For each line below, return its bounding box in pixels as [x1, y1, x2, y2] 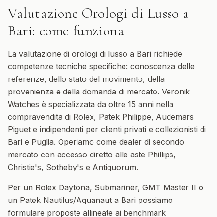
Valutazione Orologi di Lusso [8, 4, 179, 22]
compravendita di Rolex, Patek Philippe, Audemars [8, 112, 194, 122]
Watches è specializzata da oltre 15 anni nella [8, 99, 173, 109]
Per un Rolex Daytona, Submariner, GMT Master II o [8, 183, 203, 192]
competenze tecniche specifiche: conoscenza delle [8, 62, 195, 71]
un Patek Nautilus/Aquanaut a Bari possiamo [8, 195, 173, 205]
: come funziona [32, 22, 124, 40]
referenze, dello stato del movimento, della [8, 74, 165, 84]
